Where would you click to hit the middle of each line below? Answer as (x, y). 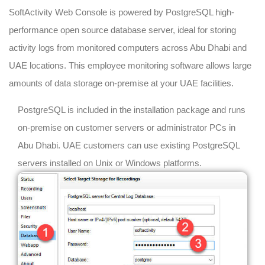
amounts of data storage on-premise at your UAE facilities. (121, 83)
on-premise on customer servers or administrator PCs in (127, 127)
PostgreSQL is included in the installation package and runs (132, 109)
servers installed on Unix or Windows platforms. (110, 163)
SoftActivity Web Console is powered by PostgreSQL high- (122, 12)
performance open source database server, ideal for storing (122, 30)
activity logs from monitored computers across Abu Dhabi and (128, 47)
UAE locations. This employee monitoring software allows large (130, 65)
